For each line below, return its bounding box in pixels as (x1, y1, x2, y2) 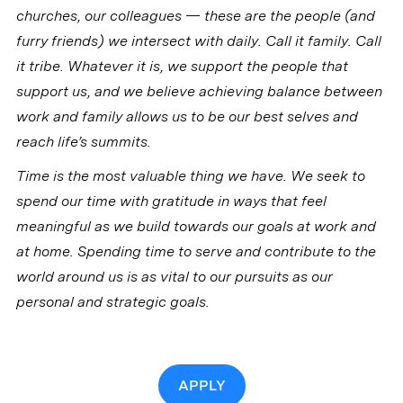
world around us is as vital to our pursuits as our (15, 268, 333, 286)
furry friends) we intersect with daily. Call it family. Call (15, 32, 381, 50)
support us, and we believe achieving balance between (15, 83, 382, 101)
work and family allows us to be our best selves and (15, 108, 358, 126)
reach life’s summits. (15, 133, 151, 151)
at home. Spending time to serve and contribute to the (15, 243, 376, 261)
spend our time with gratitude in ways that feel (15, 193, 327, 210)
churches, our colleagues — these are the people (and (15, 7, 375, 25)
